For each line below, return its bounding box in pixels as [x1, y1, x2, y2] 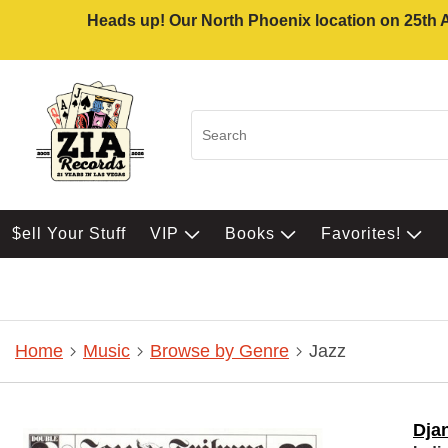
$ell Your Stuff [12, 225, 126, 242]
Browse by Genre [150, 341, 289, 362]
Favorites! [321, 225, 406, 242]
